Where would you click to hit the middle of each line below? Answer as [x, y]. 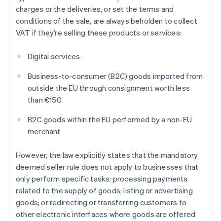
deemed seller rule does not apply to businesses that [107, 167]
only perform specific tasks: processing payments [102, 179]
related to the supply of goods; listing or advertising [104, 191]
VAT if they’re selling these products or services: [99, 33]
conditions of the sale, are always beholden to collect [107, 21]
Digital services [54, 56]
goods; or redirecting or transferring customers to [101, 203]
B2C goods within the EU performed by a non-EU [110, 120]
